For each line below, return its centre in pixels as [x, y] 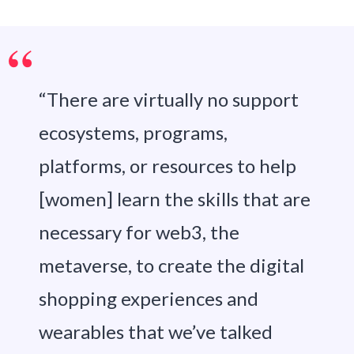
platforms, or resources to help [167, 165]
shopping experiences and [148, 298]
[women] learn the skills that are [174, 198]
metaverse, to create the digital [171, 265]
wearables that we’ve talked [155, 331]
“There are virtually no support [168, 99]
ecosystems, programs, [133, 132]
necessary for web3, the [139, 232]
